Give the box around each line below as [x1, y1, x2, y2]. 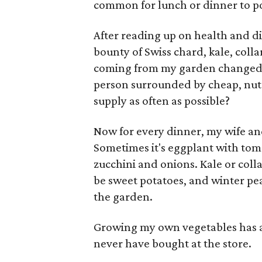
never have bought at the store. [94, 236, 251, 250]
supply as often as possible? [94, 94, 230, 108]
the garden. [94, 189, 153, 204]
